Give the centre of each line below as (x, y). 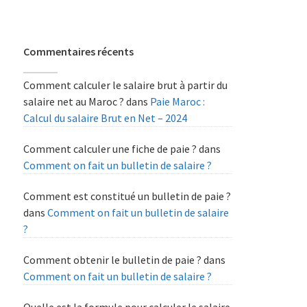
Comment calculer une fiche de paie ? (110, 149)
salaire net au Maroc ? (74, 102)
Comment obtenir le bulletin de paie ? (113, 260)
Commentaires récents (79, 52)
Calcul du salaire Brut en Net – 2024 (106, 118)
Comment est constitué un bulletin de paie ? (127, 196)
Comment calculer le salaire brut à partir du (126, 85)
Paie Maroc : (178, 102)
